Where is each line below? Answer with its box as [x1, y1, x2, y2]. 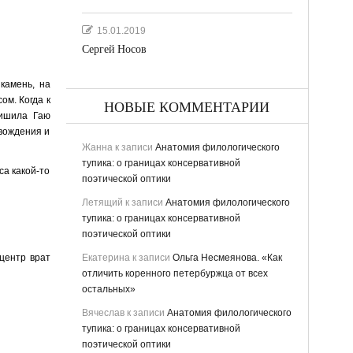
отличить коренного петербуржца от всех [81, 267, 268, 279]
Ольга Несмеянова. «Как [172, 251, 282, 263]
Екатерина [81, 251, 130, 263]
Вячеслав [81, 307, 124, 318]
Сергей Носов [81, 42, 147, 56]
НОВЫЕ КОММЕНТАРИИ [104, 98, 269, 116]
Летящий [81, 196, 123, 208]
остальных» [81, 283, 136, 295]
